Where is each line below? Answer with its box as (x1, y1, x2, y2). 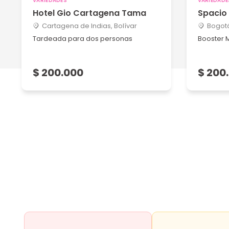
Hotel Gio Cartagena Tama (33, 7, 146, 19)
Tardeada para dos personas (33, 34, 134, 43)
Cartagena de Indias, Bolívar (42, 21, 137, 31)
